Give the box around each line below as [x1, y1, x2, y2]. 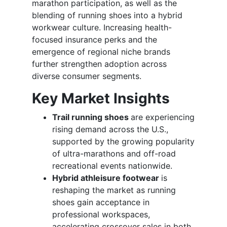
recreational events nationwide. [52, 160, 172, 171]
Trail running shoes [52, 111, 131, 122]
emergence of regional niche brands [32, 46, 170, 57]
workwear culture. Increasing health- [32, 22, 172, 32]
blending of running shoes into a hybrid [32, 10, 182, 20]
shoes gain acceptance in [52, 197, 149, 207]
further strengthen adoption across [32, 58, 167, 69]
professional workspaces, [52, 209, 150, 219]
